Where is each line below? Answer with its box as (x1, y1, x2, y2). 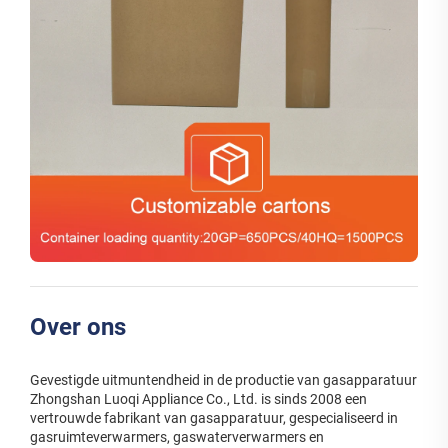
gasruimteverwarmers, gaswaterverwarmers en (30, 428, 324, 445)
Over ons (30, 312, 126, 341)
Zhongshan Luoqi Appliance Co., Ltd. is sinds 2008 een (30, 390, 367, 407)
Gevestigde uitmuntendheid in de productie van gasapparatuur (30, 371, 417, 388)
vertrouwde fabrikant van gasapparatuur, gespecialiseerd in (30, 409, 398, 426)
